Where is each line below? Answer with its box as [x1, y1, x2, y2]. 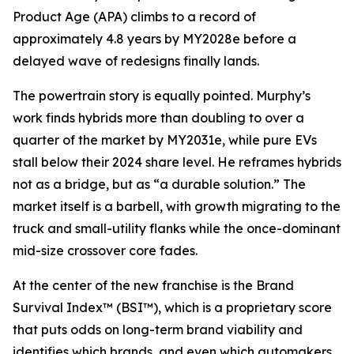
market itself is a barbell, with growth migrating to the [13, 198, 341, 214]
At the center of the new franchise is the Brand [13, 277, 294, 293]
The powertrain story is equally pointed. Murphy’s [13, 88, 311, 104]
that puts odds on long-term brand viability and [13, 322, 303, 337]
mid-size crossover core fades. [13, 243, 198, 258]
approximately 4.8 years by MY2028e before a [13, 31, 296, 47]
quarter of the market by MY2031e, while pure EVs [13, 132, 317, 148]
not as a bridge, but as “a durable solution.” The [13, 176, 306, 192]
